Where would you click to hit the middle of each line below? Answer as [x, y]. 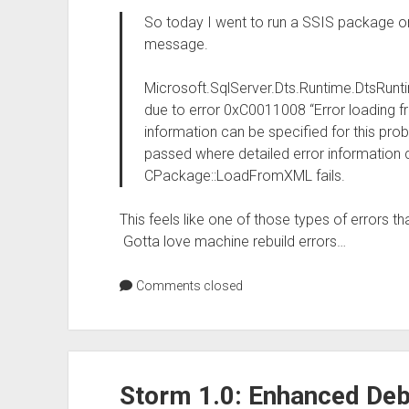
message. [176, 44]
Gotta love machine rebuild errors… [232, 241]
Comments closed [188, 286]
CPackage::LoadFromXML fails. [244, 176]
